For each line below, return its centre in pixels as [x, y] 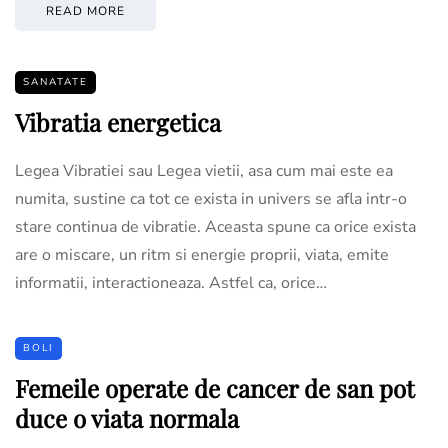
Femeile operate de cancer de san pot [215, 387]
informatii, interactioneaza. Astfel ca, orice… [171, 282]
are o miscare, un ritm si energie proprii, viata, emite [202, 254]
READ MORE [85, 10]
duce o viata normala [127, 417]
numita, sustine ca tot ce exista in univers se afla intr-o [211, 198]
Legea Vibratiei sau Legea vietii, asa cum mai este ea [204, 170]
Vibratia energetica [118, 121]
